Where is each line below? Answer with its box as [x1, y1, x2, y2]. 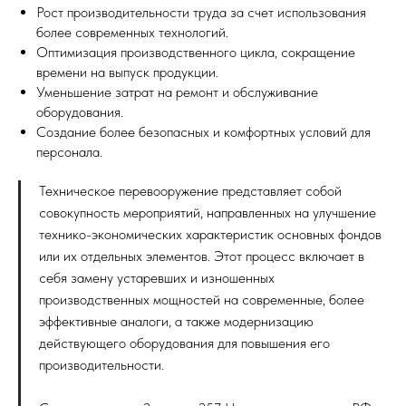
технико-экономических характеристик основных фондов [39, 226, 382, 244]
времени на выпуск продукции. [36, 63, 218, 82]
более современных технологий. [36, 24, 228, 42]
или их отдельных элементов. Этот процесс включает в [39, 247, 364, 266]
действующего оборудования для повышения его [39, 334, 330, 353]
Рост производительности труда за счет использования [36, 4, 366, 22]
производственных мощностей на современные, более [39, 291, 364, 309]
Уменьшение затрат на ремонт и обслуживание [36, 83, 318, 101]
